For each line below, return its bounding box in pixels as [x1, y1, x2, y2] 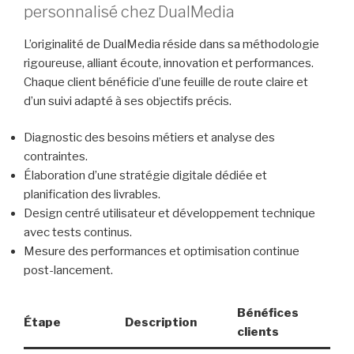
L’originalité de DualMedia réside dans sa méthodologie [24, 36, 319, 51]
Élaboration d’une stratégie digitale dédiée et [24, 168, 267, 183]
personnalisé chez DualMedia [24, 2, 235, 21]
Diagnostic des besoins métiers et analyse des [24, 130, 275, 145]
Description [124, 314, 197, 330]
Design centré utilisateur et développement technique [24, 206, 315, 221]
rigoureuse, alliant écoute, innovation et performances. [24, 55, 314, 70]
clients [236, 324, 279, 339]
